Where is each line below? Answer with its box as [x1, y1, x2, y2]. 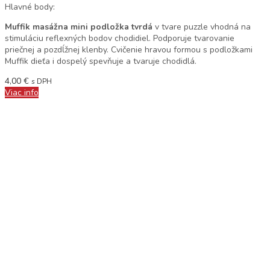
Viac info [5, 87, 39, 98]
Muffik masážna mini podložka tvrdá [5, 21, 155, 33]
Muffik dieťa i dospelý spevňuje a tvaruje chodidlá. [5, 55, 196, 67]
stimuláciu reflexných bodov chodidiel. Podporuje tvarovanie [5, 33, 234, 44]
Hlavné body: [5, 1, 55, 13]
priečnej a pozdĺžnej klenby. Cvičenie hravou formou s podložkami [5, 44, 253, 55]
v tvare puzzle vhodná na [155, 21, 251, 33]
